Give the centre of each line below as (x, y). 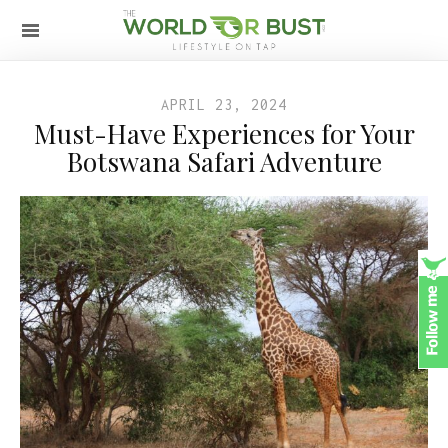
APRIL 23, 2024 (224, 104)
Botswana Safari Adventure (224, 161)
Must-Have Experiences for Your (224, 133)
